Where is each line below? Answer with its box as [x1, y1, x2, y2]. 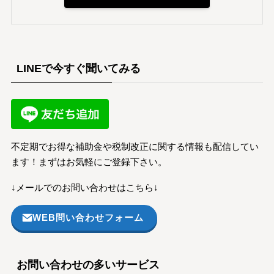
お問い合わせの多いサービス [16, 258, 160, 271]
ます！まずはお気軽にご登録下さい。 [10, 157, 167, 168]
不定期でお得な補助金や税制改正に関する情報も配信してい [10, 142, 259, 152]
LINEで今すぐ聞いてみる [16, 62, 141, 75]
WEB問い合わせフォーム [32, 212, 144, 223]
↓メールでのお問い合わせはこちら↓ [10, 182, 158, 193]
